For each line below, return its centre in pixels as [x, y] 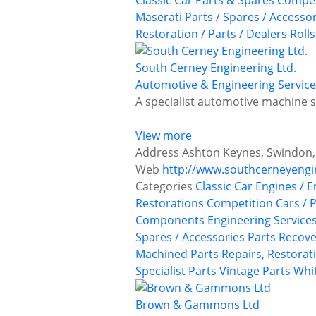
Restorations [170, 203]
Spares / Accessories [190, 237]
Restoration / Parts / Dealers [211, 34]
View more [164, 136]
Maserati [159, 17]
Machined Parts [177, 254]
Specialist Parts [176, 271]
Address [157, 153]
